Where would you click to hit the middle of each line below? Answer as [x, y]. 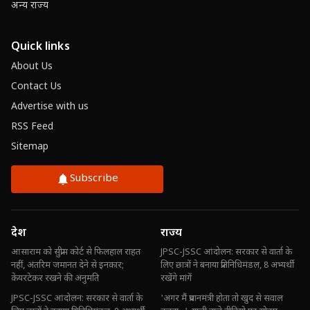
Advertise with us [50, 107]
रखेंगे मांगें [176, 279]
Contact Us [36, 87]
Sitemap [30, 147]
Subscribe [94, 179]
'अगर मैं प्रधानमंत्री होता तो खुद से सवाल [222, 299]
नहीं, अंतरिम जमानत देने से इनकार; [67, 265]
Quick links [40, 47]
